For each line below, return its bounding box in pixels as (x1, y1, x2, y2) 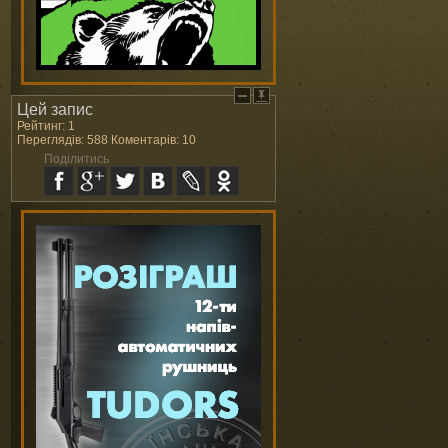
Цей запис (17, 101, 93, 118)
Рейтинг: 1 (17, 119, 75, 133)
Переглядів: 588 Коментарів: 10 (17, 133, 196, 147)
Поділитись (43, 152, 109, 166)
